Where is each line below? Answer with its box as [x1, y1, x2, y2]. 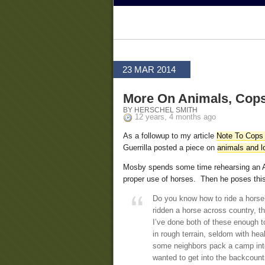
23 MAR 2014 [122, 64, 176, 75]
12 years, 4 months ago [135, 112, 216, 122]
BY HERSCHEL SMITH [123, 106, 198, 114]
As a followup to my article [123, 131, 216, 141]
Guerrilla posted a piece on [123, 143, 217, 153]
